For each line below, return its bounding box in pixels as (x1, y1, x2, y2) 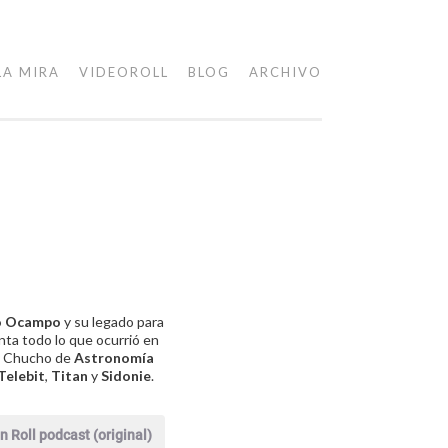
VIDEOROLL (79, 64, 169, 80)
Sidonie (101, 367, 151, 384)
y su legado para (61, 313, 164, 330)
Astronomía (74, 349, 154, 366)
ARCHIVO (249, 64, 322, 80)
